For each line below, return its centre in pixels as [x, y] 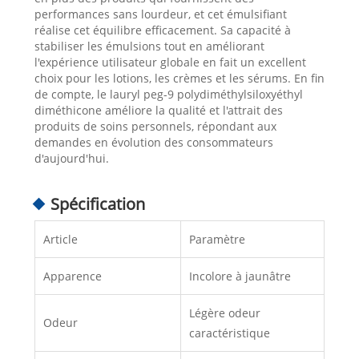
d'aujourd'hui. [71, 158]
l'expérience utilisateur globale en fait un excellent [170, 62]
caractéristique [229, 333]
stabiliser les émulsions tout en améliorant [149, 46]
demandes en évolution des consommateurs [153, 142]
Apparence [72, 276]
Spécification [97, 204]
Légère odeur [224, 313]
